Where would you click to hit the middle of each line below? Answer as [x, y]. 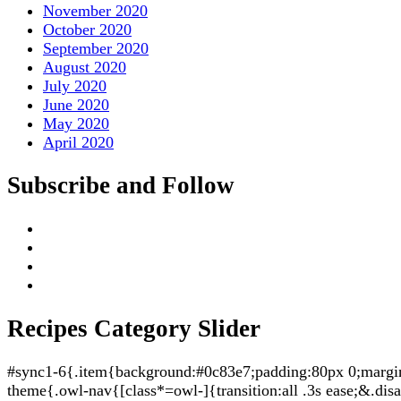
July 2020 [75, 85]
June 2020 [76, 104]
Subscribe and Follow [121, 185]
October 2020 [87, 29]
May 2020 [76, 123]
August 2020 [85, 67]
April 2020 [78, 142]
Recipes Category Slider [134, 328]
